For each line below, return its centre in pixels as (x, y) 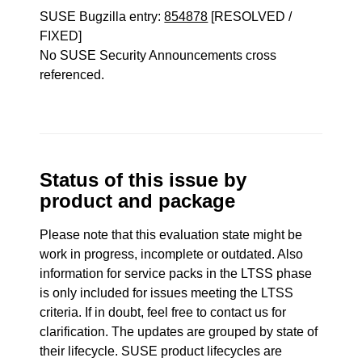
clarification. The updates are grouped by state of (179, 332)
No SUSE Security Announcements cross (158, 55)
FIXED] (61, 36)
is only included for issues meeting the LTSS (167, 293)
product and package (138, 201)
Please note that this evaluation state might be (171, 235)
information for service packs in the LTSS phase (176, 274)
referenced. (72, 75)
